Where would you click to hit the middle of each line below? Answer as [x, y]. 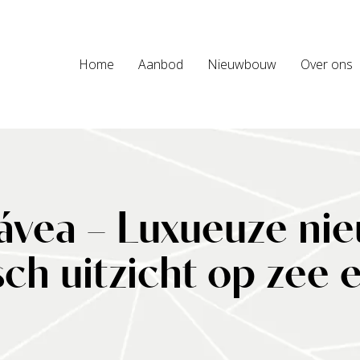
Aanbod [161, 64]
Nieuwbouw [242, 64]
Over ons [327, 64]
